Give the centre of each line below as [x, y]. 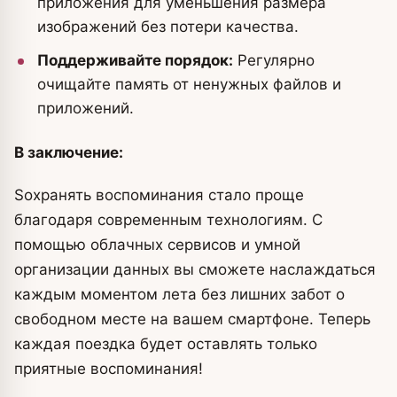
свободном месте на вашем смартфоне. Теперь [192, 319]
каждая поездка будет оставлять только [166, 344]
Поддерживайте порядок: [135, 60]
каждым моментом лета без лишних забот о [179, 294]
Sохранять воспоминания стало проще [159, 195]
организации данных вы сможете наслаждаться [195, 269]
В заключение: [69, 152]
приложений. [86, 108]
